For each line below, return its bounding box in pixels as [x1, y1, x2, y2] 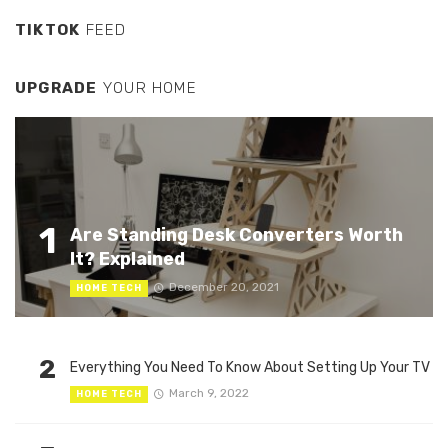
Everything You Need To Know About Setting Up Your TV [70, 359, 430, 377]
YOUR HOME [97, 79, 197, 98]
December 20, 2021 [168, 280, 279, 295]
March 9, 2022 [168, 385, 249, 400]
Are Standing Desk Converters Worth [70, 224, 403, 246]
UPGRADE [15, 79, 98, 98]
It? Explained [70, 248, 185, 270]
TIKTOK [15, 21, 81, 40]
